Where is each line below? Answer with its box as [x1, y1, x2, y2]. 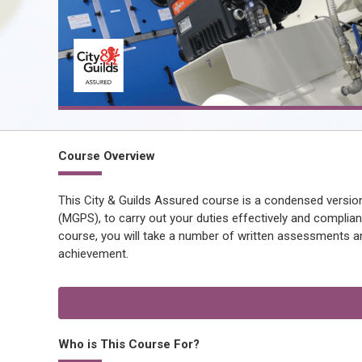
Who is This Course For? [58, 337, 200, 351]
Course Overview [58, 149, 155, 163]
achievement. [58, 246, 128, 261]
